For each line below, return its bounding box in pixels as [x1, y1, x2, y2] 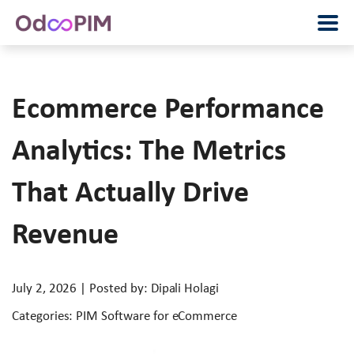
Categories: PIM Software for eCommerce [12, 308, 238, 323]
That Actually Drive [12, 175, 249, 207]
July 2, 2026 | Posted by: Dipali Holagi [12, 281, 220, 296]
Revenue [12, 217, 119, 249]
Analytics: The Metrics [12, 134, 286, 165]
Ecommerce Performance [12, 92, 324, 123]
